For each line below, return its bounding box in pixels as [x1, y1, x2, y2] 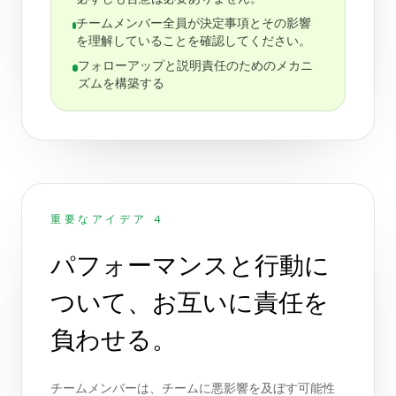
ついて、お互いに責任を [50, 289, 329, 316]
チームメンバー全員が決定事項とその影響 [76, 18, 312, 30]
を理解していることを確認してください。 [76, 35, 312, 48]
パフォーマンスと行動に [50, 252, 330, 279]
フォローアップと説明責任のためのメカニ [78, 60, 314, 72]
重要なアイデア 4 [50, 214, 164, 225]
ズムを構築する [78, 78, 165, 90]
